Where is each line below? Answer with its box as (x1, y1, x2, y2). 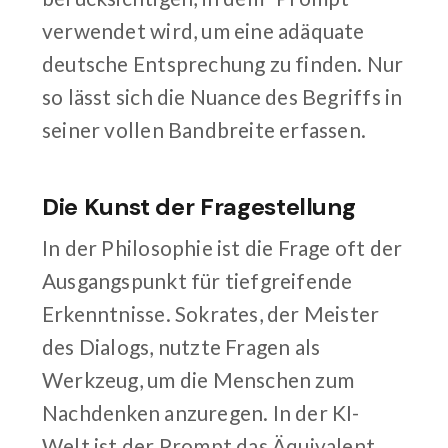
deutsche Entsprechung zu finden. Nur (42, 50, 404, 76)
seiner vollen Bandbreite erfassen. (42, 116, 367, 142)
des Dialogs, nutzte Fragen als (42, 333, 321, 359)
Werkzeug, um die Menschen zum (42, 366, 355, 392)
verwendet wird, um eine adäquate (42, 17, 365, 43)
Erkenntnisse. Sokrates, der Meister (42, 300, 380, 326)
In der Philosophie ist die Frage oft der (42, 234, 403, 260)
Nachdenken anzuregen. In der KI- (42, 399, 360, 425)
